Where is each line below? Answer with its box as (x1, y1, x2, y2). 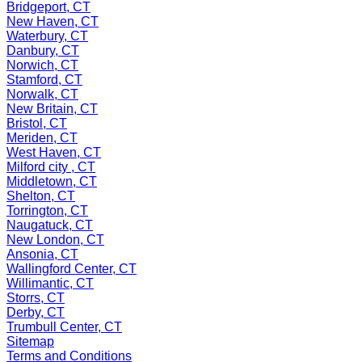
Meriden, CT (6, 130, 78, 145)
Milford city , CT (6, 159, 95, 174)
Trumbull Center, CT (6, 319, 122, 334)
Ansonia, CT (6, 246, 78, 261)
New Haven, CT (6, 14, 99, 28)
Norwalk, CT (6, 86, 78, 101)
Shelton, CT (6, 188, 75, 203)
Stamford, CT (6, 72, 82, 86)
